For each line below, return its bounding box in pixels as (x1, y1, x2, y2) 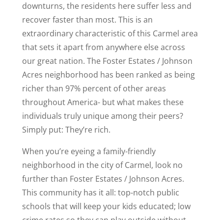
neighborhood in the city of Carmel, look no (22, 160, 183, 170)
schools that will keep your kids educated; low (22, 201, 191, 212)
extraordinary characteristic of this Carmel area (22, 28, 198, 39)
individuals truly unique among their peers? (22, 110, 183, 121)
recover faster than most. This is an (22, 14, 153, 25)
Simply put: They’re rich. (22, 124, 110, 135)
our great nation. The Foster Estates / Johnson (22, 55, 192, 66)
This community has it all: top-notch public (22, 187, 179, 198)
